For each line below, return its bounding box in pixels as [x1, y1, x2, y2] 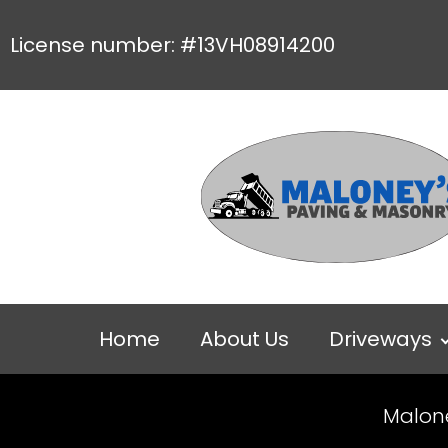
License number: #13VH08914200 [10, 31, 335, 59]
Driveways [329, 325, 432, 353]
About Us [200, 325, 289, 353]
